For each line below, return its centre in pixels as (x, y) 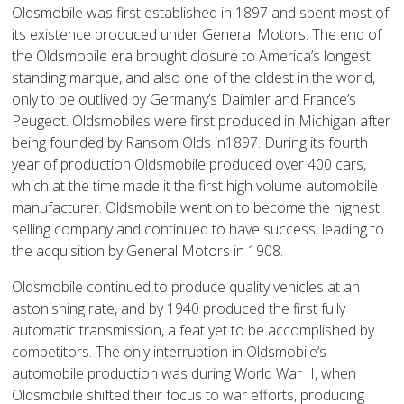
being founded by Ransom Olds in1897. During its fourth (190, 142)
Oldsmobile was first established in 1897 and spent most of (201, 12)
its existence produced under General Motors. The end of (197, 34)
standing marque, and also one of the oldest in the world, (194, 77)
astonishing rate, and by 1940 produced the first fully (179, 308)
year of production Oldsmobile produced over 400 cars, (189, 164)
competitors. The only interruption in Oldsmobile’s (170, 351)
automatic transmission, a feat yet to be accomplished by (193, 330)
